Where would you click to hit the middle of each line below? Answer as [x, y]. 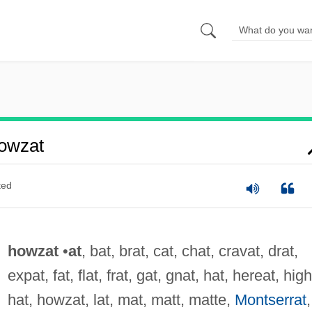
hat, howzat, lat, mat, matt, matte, [121, 299]
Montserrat [270, 299]
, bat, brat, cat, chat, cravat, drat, [189, 251]
